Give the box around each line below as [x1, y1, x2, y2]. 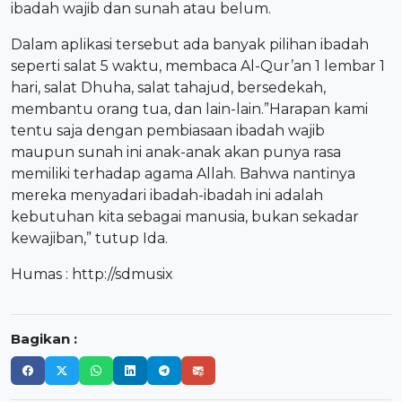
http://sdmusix [72, 266, 173, 284]
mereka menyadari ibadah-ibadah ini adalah [11, 187, 323, 205]
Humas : [11, 266, 72, 284]
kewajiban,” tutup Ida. [11, 230, 168, 248]
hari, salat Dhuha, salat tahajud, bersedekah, [11, 79, 326, 97]
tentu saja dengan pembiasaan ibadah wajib [11, 122, 325, 140]
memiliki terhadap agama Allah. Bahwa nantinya [11, 165, 355, 183]
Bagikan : [11, 330, 77, 348]
